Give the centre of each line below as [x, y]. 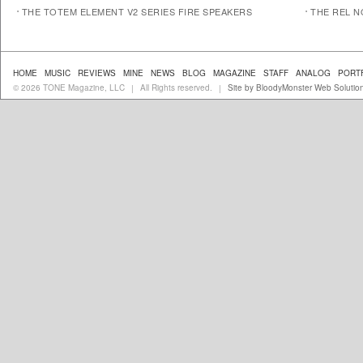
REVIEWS [97, 73]
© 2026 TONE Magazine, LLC [70, 87]
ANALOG [313, 73]
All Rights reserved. [176, 87]
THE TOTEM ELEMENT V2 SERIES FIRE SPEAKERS [137, 11]
